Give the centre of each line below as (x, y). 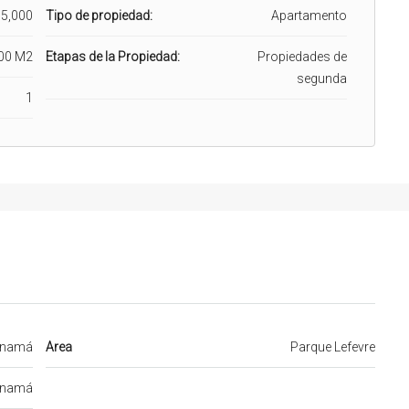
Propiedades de (302, 56)
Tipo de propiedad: (99, 15)
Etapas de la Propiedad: (112, 56)
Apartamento (309, 15)
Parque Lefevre (333, 346)
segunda (322, 78)
